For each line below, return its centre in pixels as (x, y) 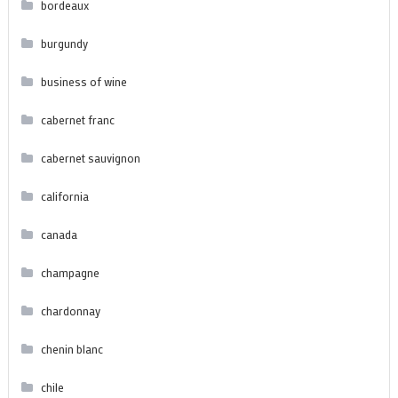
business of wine (84, 81)
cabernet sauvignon (90, 157)
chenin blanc (72, 348)
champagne (70, 272)
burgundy (64, 43)
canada (59, 234)
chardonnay (70, 310)
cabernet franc (77, 119)
